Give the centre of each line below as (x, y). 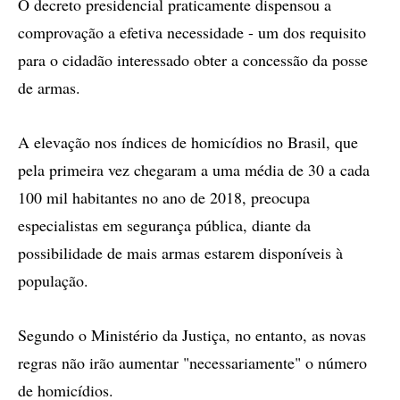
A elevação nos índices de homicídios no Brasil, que (188, 142)
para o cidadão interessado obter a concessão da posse (193, 60)
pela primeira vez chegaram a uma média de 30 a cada (194, 170)
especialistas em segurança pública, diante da (164, 225)
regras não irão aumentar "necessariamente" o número (192, 362)
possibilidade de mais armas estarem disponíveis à (180, 253)
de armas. (49, 87)
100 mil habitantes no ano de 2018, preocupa (164, 197)
